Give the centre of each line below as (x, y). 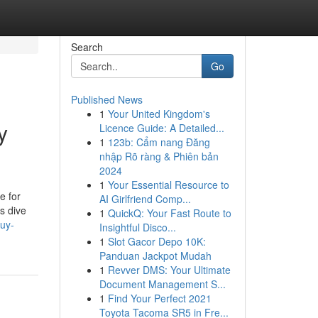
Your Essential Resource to (168, 185)
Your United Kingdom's (159, 114)
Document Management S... (162, 284)
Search (87, 47)
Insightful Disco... (137, 227)
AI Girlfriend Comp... (145, 199)
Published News (106, 99)
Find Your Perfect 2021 (159, 298)
